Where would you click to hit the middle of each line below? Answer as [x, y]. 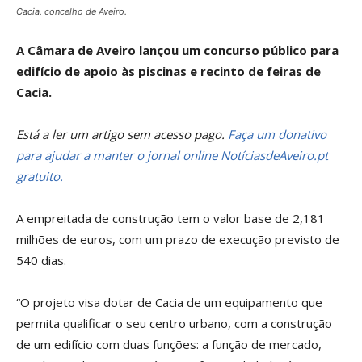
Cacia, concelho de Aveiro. [72, 11]
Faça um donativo [277, 134]
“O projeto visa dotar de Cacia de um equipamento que [169, 302]
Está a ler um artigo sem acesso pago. [122, 134]
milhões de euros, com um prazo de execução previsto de [178, 239]
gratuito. [40, 176]
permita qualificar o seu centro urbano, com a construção [174, 323]
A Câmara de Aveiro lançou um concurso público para [177, 50]
